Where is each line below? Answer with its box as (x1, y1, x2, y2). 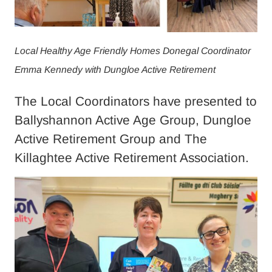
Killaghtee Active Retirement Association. (15, 151, 253, 165)
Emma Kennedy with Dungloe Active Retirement (15, 64, 216, 75)
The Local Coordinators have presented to (15, 94, 257, 109)
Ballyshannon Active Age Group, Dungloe (15, 113, 251, 127)
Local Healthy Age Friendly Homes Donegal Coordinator (15, 45, 251, 56)
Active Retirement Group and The (15, 132, 207, 146)
